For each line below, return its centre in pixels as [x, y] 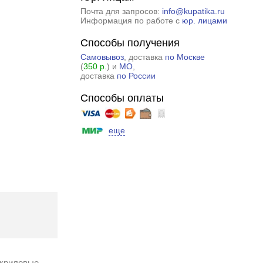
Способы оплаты [122, 98]
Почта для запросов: [121, 11]
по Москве [185, 57]
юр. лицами [204, 21]
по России [136, 76]
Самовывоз [102, 57]
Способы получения [130, 43]
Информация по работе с [131, 21]
